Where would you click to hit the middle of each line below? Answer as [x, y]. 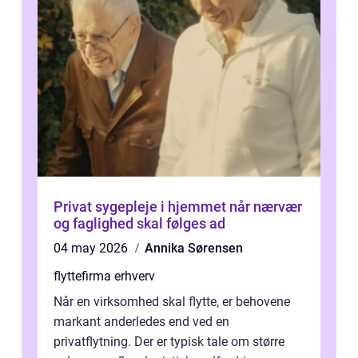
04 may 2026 [92, 249]
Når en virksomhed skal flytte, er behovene [172, 302]
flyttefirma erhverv [104, 276]
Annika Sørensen [194, 249]
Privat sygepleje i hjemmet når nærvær [141, 207]
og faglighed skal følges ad [139, 224]
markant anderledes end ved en [141, 322]
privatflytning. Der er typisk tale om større [169, 342]
